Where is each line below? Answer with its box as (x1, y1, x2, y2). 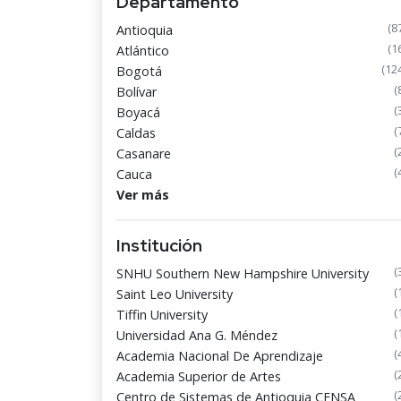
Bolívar (116, 83, 157, 100)
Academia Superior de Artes (116, 368, 281, 385)
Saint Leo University (116, 286, 233, 303)
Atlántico (116, 42, 169, 59)
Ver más (116, 186, 169, 203)
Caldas (116, 124, 156, 141)
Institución (116, 234, 202, 257)
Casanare (116, 145, 171, 162)
